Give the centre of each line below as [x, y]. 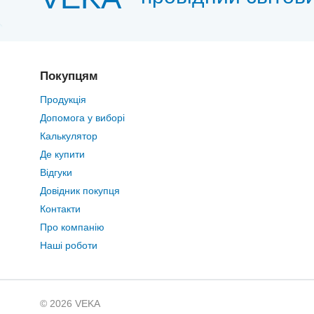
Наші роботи [69, 245]
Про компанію [72, 227]
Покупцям [69, 76]
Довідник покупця [80, 191]
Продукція [63, 100]
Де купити [62, 154]
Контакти [60, 209]
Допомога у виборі [82, 118]
